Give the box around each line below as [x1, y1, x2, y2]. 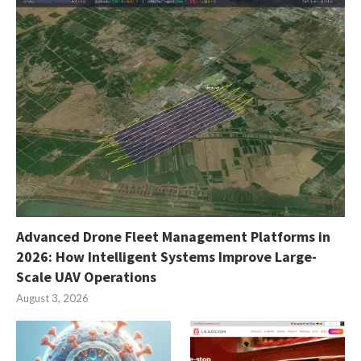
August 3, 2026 [16, 291, 89, 305]
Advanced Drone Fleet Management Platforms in [16, 226, 330, 246]
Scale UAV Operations [16, 267, 156, 286]
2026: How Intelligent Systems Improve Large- [16, 247, 317, 266]
